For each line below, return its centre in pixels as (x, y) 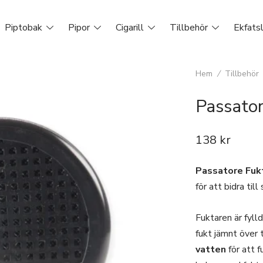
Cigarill (130, 27)
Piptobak (23, 27)
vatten (210, 249)
